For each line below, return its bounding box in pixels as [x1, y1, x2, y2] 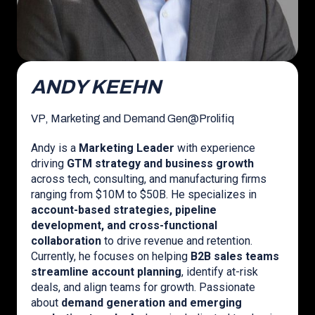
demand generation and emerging [61, 296, 242, 309]
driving [31, 157, 67, 170]
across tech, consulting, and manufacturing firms [31, 172, 266, 186]
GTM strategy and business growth [67, 157, 254, 170]
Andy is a [31, 141, 79, 155]
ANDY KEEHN [31, 76, 161, 98]
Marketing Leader [79, 141, 174, 155]
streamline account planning [31, 265, 181, 278]
